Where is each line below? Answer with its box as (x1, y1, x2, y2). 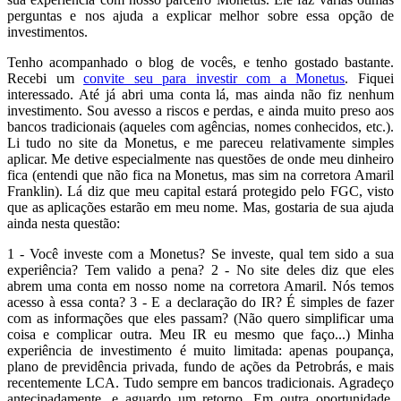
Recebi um (7, 70, 84, 86)
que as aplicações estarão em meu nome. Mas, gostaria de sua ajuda (7, 199, 394, 215)
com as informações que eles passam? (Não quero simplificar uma (7, 310, 394, 326)
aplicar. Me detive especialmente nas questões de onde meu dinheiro (7, 150, 394, 166)
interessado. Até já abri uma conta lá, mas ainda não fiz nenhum (7, 86, 394, 102)
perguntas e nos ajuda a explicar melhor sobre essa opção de (7, 7, 394, 23)
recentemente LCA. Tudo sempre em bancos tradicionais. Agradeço (7, 374, 394, 390)
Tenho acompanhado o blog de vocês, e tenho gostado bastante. (7, 54, 394, 70)
